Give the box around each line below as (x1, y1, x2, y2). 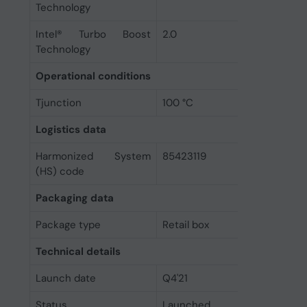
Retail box (162, 218, 209, 232)
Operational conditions (35, 69, 151, 83)
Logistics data (35, 123, 106, 136)
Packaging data (35, 191, 114, 205)
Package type (35, 218, 101, 232)
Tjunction (35, 96, 82, 110)
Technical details (35, 245, 121, 258)
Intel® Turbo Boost (35, 27, 151, 41)
